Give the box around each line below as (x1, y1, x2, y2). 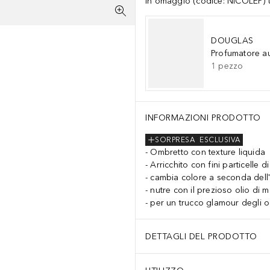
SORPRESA (155, 136, 195, 145)
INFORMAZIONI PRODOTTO (145, 113, 261, 123)
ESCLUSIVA (199, 136, 240, 145)
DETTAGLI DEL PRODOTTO (145, 231, 257, 242)
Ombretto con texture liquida (150, 147, 266, 157)
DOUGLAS (211, 36, 254, 46)
